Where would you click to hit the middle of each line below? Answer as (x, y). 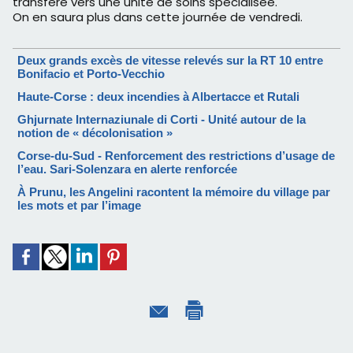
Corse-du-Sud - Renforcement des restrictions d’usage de (176, 156)
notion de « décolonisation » (95, 133)
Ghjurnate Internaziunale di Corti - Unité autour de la (162, 120)
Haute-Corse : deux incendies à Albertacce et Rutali (158, 97)
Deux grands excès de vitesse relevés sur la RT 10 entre (170, 61)
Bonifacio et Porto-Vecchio (91, 74)
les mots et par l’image (79, 206)
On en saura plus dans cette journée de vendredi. (158, 17)
